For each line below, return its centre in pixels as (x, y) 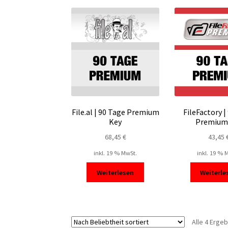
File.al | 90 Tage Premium (115, 112)
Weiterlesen (116, 172)
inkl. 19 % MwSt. (116, 153)
